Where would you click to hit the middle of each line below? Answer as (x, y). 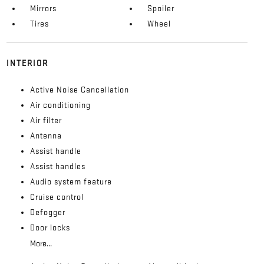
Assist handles (57, 166)
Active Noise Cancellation (79, 90)
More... (41, 243)
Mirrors (43, 8)
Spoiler (161, 8)
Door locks (50, 227)
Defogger (47, 212)
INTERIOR (27, 63)
